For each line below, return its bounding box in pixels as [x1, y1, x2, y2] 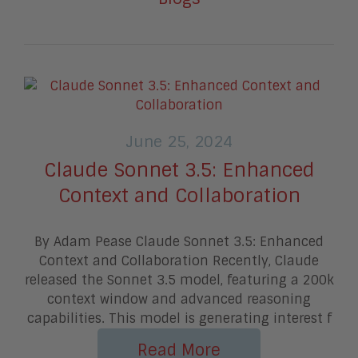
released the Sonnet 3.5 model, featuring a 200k [24, 272, 334, 289]
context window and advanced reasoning [47, 291, 311, 308]
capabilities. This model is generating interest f [26, 310, 332, 328]
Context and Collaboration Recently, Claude [39, 253, 319, 270]
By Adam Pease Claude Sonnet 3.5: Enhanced [34, 233, 324, 251]
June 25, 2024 [125, 132, 233, 153]
